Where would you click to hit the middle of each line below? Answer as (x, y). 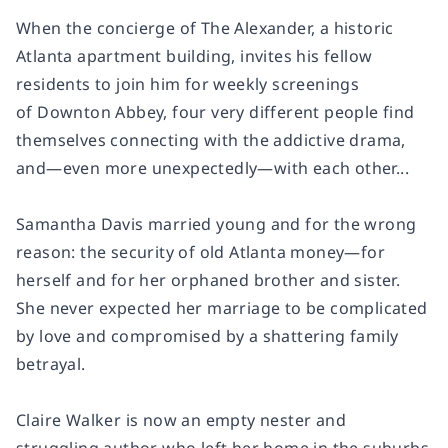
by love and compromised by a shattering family (207, 336)
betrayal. (51, 364)
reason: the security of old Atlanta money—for (200, 252)
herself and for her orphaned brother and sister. (208, 280)
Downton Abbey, (102, 112)
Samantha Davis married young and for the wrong (216, 224)
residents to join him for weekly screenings (188, 84)
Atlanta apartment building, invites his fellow (194, 56)
